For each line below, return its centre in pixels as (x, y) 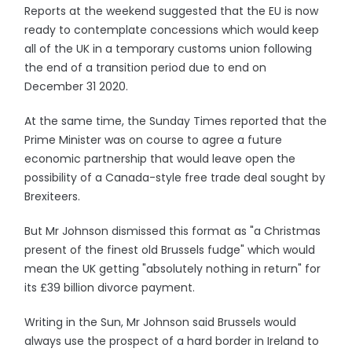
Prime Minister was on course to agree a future (154, 140)
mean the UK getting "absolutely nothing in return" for (173, 269)
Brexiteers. (53, 196)
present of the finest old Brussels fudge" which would (170, 250)
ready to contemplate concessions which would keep (172, 30)
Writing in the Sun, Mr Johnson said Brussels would (161, 322)
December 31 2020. (77, 86)
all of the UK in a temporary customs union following (169, 49)
